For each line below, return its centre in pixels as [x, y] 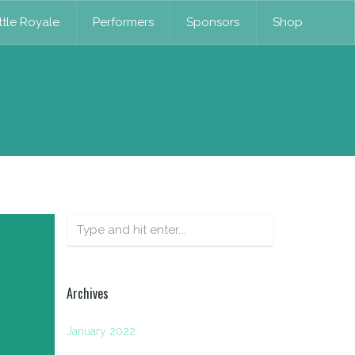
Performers [123, 22]
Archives [87, 294]
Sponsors [213, 22]
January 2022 [101, 332]
